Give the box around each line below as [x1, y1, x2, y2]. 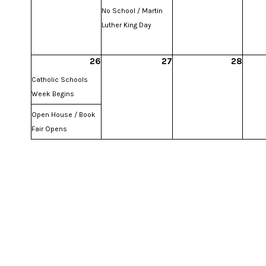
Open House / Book [31, 110, 96, 119]
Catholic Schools [31, 75, 88, 84]
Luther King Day [102, 20, 151, 29]
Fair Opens [31, 124, 67, 133]
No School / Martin [102, 6, 163, 15]
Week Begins [31, 89, 74, 98]
